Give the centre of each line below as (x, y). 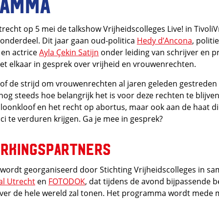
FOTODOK (67, 181)
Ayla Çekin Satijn (69, 52)
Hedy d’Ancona (164, 40)
